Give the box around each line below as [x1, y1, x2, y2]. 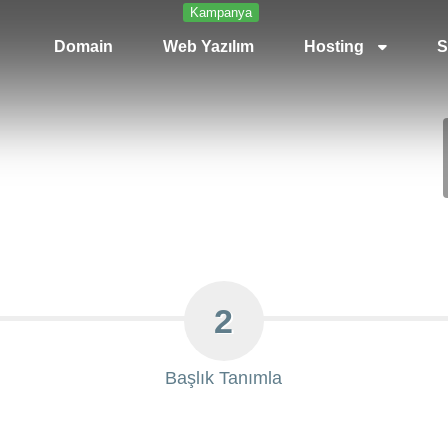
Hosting [304, 38, 369, 55]
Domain [54, 38, 114, 55]
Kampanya [190, 5, 253, 20]
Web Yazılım [163, 38, 255, 55]
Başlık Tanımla [165, 368, 283, 388]
